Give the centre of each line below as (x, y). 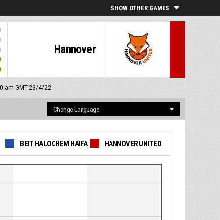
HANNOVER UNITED (133, 144)
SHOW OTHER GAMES (140, 8)
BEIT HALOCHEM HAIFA (54, 144)
